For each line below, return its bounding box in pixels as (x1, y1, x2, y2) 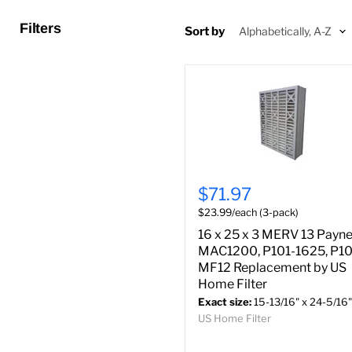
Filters (20, 20, 61, 37)
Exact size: (198, 295, 251, 309)
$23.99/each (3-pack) (198, 207, 299, 219)
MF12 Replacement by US (198, 260, 346, 276)
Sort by (185, 24, 225, 38)
